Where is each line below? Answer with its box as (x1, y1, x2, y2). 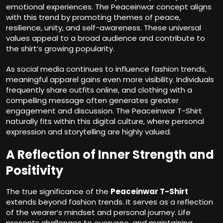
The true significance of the (6, 186, 111, 197)
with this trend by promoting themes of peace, (6, 12, 181, 23)
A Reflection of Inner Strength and (6, 146, 214, 163)
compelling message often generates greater (6, 95, 179, 106)
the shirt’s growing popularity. (6, 43, 114, 54)
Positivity (6, 162, 63, 179)
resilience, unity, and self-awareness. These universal (6, 22, 201, 33)
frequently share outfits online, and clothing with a (6, 85, 192, 96)
